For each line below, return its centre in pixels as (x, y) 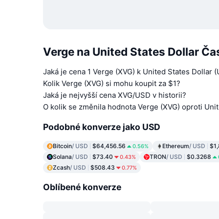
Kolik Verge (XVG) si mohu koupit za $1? (112, 84)
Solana (62, 157)
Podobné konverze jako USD (102, 127)
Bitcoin (62, 146)
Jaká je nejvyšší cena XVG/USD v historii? (115, 95)
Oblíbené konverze (82, 187)
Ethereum (176, 146)
